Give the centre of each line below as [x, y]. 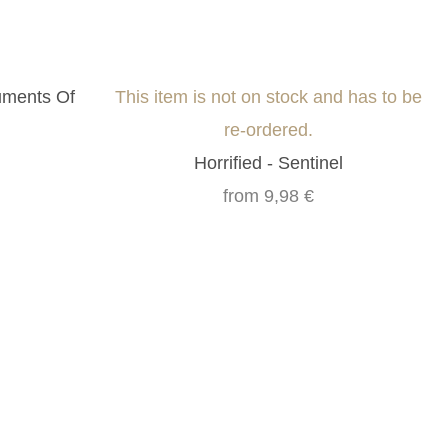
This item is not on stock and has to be [269, 97]
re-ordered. [269, 130]
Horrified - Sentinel [269, 163]
